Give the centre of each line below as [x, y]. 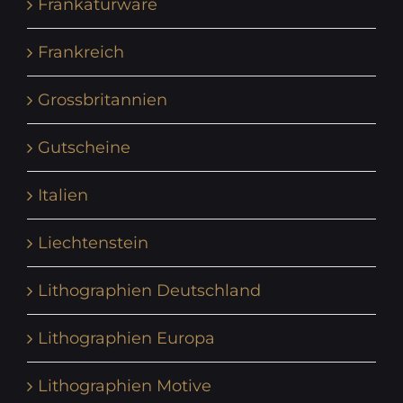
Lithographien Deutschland [149, 290]
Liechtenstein [93, 242]
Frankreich [81, 52]
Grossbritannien [103, 99]
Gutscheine [84, 147]
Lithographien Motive [125, 385]
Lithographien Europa [126, 338]
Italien [63, 195]
